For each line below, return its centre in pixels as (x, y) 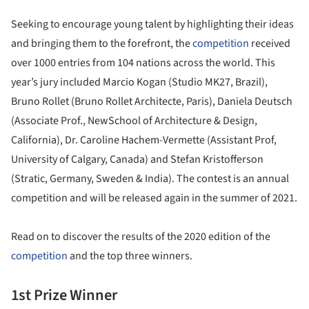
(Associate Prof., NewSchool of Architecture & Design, (134, 121)
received (270, 43)
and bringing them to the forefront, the (102, 43)
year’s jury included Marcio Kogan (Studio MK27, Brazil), (139, 82)
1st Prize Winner (64, 295)
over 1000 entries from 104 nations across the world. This (143, 63)
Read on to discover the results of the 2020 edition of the (141, 237)
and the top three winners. (130, 256)
